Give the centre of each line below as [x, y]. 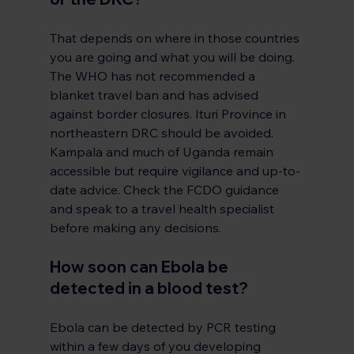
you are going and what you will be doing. [173, 57]
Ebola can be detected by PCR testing [164, 328]
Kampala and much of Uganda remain [163, 152]
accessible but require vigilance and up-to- [175, 171]
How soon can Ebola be [140, 267]
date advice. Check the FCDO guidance [166, 190]
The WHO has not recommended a [154, 76]
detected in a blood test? [149, 288]
